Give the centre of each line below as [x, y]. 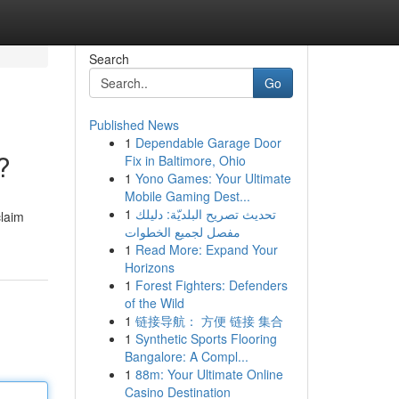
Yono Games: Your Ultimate [213, 178]
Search [109, 59]
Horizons [149, 267]
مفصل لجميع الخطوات [182, 232]
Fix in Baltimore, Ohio [185, 160]
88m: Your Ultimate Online [209, 374]
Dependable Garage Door [208, 142]
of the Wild [154, 303]
